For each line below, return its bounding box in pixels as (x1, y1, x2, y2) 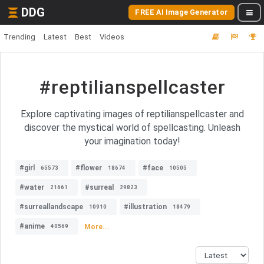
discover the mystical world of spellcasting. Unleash (24, 122, 240, 133)
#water (19, 183, 44, 192)
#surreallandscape (19, 203, 83, 211)
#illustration (124, 203, 167, 211)
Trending (4, 32, 35, 41)
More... (84, 222, 110, 231)
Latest (44, 32, 67, 41)
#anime (19, 222, 45, 230)
